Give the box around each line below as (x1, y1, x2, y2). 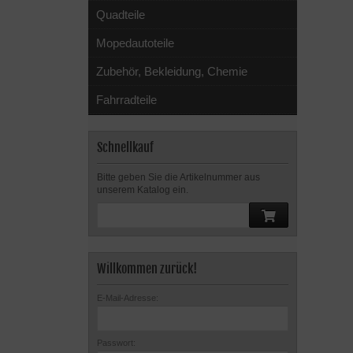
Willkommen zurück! (97, 261, 197, 277)
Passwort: (97, 338, 136, 347)
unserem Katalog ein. (97, 184, 188, 195)
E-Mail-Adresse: (97, 293, 158, 303)
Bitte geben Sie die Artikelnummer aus (97, 172, 260, 183)
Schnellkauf (97, 139, 154, 155)
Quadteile (96, 8, 145, 21)
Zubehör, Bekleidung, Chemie (96, 65, 247, 78)
